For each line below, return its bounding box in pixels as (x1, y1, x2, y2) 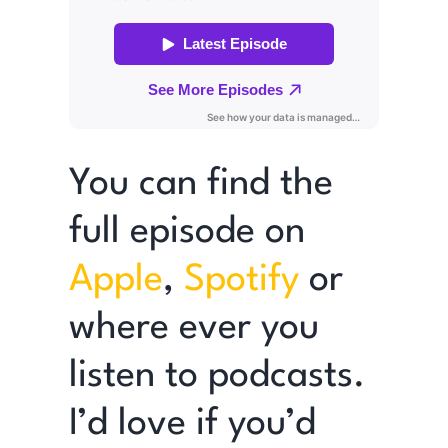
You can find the (68, 165, 333, 203)
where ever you (68, 309, 319, 347)
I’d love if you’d (68, 405, 316, 443)
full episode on (68, 213, 305, 251)
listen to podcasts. (68, 357, 365, 395)
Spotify (183, 261, 299, 299)
